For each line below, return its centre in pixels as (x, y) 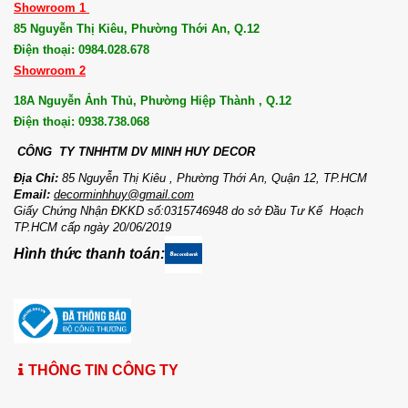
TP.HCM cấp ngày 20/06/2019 (92, 227)
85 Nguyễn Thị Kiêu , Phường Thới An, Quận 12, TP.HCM (214, 178)
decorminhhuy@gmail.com (124, 194)
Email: (32, 194)
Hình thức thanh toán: (89, 253)
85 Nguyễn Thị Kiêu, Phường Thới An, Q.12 (137, 29)
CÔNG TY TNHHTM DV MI (91, 152)
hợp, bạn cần (138, 38)
